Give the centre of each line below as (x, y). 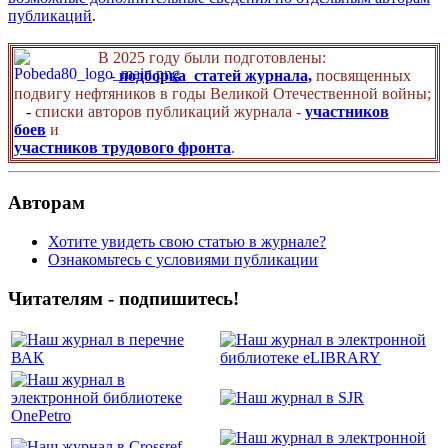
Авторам (46, 203)
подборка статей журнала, (215, 76)
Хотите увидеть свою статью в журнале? (187, 241)
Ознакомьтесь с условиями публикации (183, 259)
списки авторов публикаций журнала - (170, 112)
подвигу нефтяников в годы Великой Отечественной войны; (222, 94)
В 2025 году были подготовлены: (214, 58)
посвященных (363, 76)
